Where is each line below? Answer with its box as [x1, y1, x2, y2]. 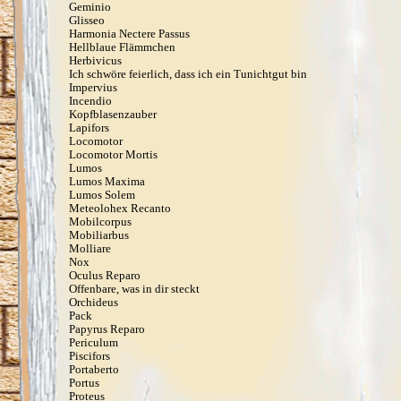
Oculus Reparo [69, 269, 141, 282]
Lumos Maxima [69, 175, 145, 188]
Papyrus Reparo [69, 322, 145, 336]
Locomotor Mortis [69, 148, 158, 161]
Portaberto [69, 363, 119, 376]
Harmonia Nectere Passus [69, 27, 190, 40]
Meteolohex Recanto [69, 201, 171, 215]
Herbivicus [69, 54, 122, 67]
